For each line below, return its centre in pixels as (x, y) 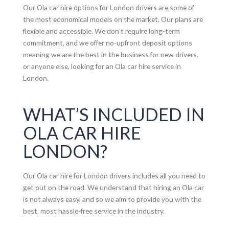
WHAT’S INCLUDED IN (113, 114)
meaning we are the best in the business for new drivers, (110, 55)
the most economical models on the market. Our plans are (113, 19)
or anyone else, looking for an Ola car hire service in (102, 66)
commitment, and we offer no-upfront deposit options (107, 43)
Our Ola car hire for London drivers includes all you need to (114, 176)
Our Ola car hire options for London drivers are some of (108, 8)
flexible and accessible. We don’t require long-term (101, 31)
